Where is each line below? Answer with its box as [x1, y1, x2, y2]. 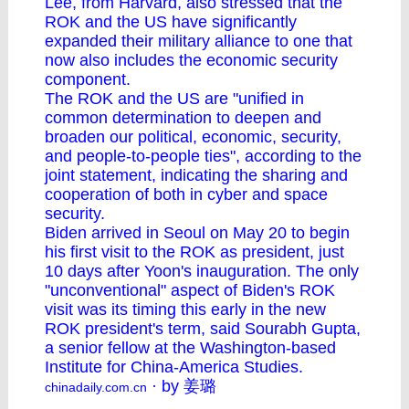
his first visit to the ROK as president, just [45, 243, 344, 261]
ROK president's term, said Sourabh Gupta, [45, 320, 361, 338]
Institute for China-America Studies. [45, 358, 303, 376]
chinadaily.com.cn [45, 380, 147, 394]
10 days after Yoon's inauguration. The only [45, 262, 359, 280]
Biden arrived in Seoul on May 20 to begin [45, 224, 350, 242]
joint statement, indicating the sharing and [45, 166, 348, 184]
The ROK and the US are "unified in [45, 89, 304, 108]
